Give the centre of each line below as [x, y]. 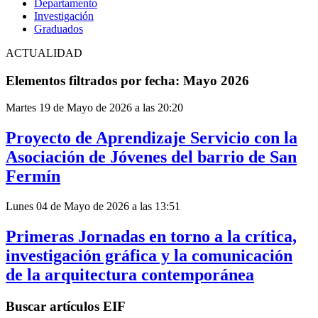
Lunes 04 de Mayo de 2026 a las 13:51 [93, 207]
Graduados [59, 28]
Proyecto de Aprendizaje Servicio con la [152, 138]
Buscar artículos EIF [66, 306]
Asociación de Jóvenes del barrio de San [151, 157]
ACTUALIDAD [44, 53]
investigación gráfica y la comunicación [149, 255]
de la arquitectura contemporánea [130, 274]
